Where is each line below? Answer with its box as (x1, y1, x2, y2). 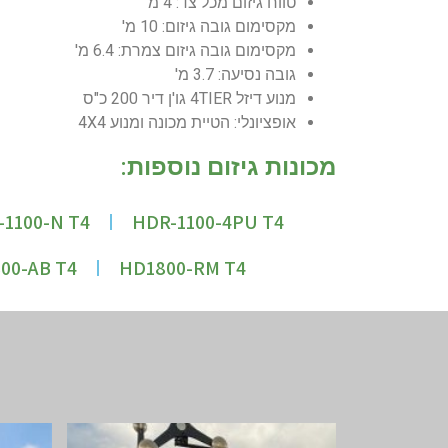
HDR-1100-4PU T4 (132, 208, 284, 235)
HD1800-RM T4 (119, 254, 246, 281)
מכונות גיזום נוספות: (121, 152, 336, 181)
